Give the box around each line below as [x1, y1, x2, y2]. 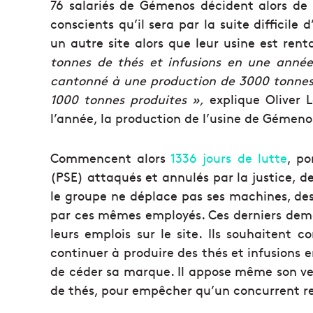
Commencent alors [50, 148, 171, 166]
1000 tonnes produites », [50, 89, 205, 108]
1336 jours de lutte [170, 148, 287, 166]
